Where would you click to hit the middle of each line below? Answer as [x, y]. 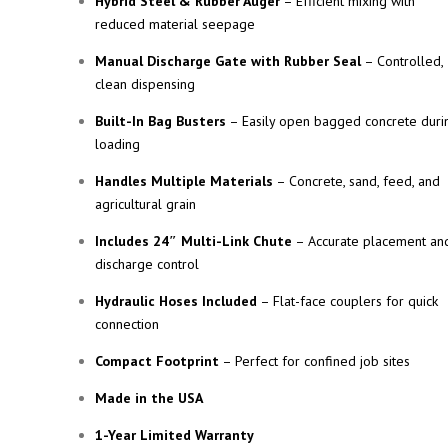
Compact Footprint [157, 361]
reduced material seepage [175, 24]
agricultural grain [145, 204]
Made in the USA [149, 398]
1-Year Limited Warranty [174, 435]
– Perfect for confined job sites [314, 361]
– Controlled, [402, 61]
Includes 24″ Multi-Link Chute [193, 241]
